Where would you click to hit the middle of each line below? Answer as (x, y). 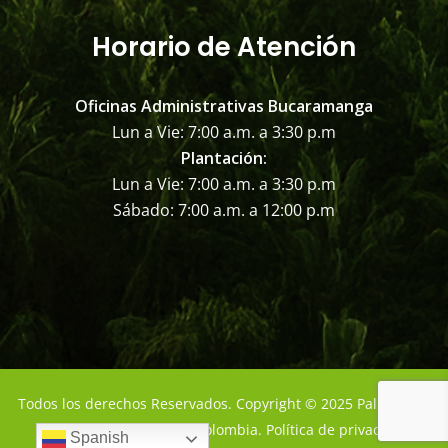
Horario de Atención (224, 46)
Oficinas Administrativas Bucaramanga (224, 105)
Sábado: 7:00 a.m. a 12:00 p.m (224, 209)
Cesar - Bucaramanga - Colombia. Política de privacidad (224, 429)
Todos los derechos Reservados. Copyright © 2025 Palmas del (224, 403)
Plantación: (224, 157)
